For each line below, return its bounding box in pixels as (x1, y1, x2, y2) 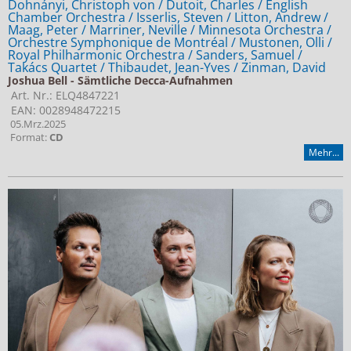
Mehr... (308, 146, 339, 160)
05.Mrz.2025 (8, 118, 66, 132)
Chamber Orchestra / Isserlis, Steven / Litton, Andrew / (8, 9, 328, 27)
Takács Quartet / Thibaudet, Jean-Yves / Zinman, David (8, 59, 326, 77)
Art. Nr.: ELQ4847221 (8, 88, 120, 103)
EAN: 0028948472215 (8, 103, 121, 118)
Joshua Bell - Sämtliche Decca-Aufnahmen (8, 73, 233, 89)
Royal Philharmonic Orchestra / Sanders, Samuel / (8, 46, 302, 64)
